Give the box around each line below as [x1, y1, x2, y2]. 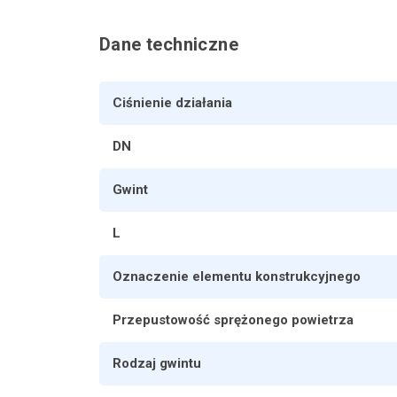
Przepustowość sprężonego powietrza [113, 311, 354, 328]
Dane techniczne [99, 33, 238, 55]
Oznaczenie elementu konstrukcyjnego [113, 268, 361, 284]
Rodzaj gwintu [113, 354, 201, 371]
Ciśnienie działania [113, 94, 232, 111]
